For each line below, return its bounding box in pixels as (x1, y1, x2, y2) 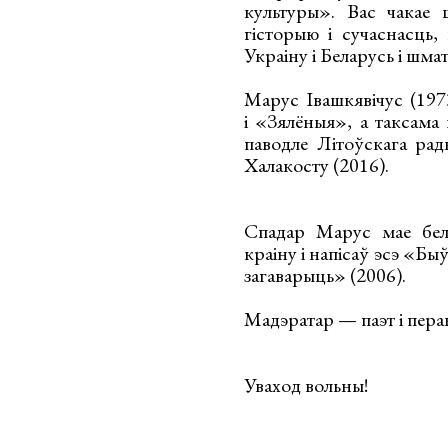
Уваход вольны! (244, 372, 368, 398)
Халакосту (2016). (244, 152, 389, 178)
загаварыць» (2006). (244, 262, 406, 288)
